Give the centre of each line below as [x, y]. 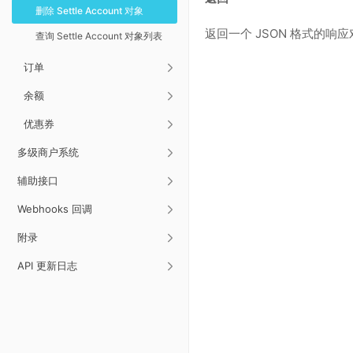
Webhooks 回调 [55, 209]
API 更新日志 [47, 266]
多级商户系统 [48, 152]
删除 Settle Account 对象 [89, 11]
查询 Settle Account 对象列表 [99, 36]
